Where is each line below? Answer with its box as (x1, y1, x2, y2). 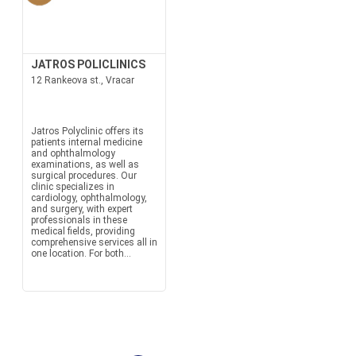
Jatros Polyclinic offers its (30, 126, 144, 137)
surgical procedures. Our (30, 170, 137, 181)
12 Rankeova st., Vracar (30, 75, 134, 86)
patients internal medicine (30, 137, 142, 148)
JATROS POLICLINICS (30, 58, 145, 71)
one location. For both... (30, 248, 131, 259)
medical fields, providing (30, 226, 135, 237)
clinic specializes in (30, 181, 114, 192)
